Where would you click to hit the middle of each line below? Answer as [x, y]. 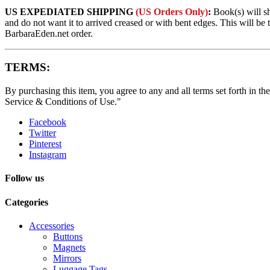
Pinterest [45, 144]
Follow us [24, 178]
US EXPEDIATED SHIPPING [69, 11]
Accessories [52, 225]
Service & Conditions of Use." [63, 102]
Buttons [68, 236]
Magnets [69, 247]
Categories [27, 202]
